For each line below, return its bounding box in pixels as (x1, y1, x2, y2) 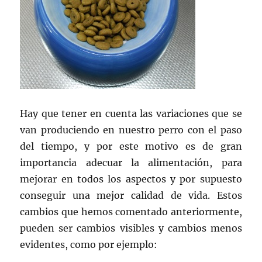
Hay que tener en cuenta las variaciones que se (20, 107, 242, 119)
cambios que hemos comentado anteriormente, (20, 205, 242, 218)
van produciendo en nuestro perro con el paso (20, 123, 242, 136)
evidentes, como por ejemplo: (20, 238, 158, 250)
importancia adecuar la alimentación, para (20, 156, 242, 168)
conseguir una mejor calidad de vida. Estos (20, 189, 242, 201)
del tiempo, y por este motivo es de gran (20, 140, 242, 152)
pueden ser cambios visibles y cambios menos (20, 222, 242, 234)
